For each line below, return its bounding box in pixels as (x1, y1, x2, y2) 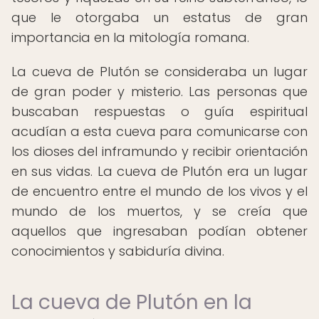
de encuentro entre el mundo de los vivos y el (11, 182, 308, 200)
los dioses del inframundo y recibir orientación (11, 142, 308, 160)
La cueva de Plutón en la (11, 288, 252, 316)
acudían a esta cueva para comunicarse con (11, 122, 308, 140)
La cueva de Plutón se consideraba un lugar (11, 63, 308, 80)
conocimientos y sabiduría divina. (11, 242, 224, 260)
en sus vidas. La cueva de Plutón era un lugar (11, 162, 308, 180)
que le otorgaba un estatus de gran (11, 9, 308, 26)
